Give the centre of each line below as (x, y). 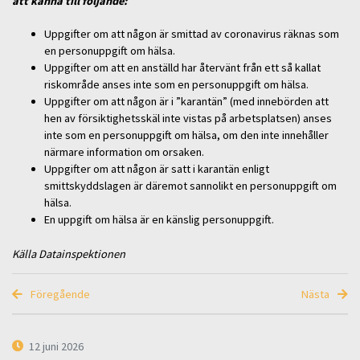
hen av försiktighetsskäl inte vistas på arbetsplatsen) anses (188, 119)
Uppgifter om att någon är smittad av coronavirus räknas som (192, 34)
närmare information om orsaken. (124, 152)
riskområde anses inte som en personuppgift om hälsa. (176, 85)
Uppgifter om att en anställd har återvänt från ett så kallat (182, 68)
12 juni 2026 (57, 346)
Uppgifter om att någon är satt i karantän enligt (157, 169)
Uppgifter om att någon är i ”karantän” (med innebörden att (186, 102)
